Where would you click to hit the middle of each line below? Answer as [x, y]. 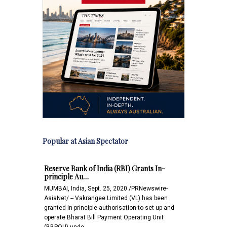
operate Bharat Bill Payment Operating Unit [104, 217]
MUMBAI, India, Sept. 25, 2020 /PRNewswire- [106, 188]
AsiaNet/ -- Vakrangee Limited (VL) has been [106, 198]
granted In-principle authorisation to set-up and [109, 207]
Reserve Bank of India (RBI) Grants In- [105, 168]
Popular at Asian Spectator [85, 141]
